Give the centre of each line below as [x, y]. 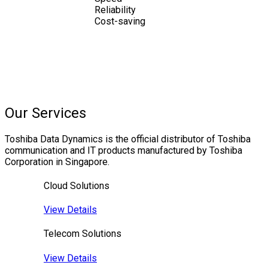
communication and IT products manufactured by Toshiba [124, 150]
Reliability [115, 10]
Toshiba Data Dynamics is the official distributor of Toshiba [128, 139]
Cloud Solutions [77, 185]
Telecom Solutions [83, 234]
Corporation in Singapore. [57, 162]
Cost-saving [120, 21]
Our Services [45, 113]
